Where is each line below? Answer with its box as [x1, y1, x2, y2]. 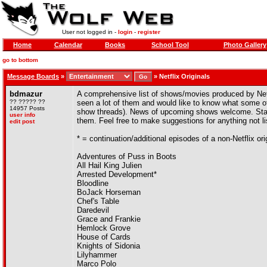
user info [10, 111, 35, 118]
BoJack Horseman [77, 188, 141, 197]
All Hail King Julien [77, 161, 142, 170]
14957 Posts [10, 105, 45, 111]
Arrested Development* [77, 170, 157, 179]
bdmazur [10, 89, 42, 98]
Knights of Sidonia [77, 241, 140, 250]
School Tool [151, 41, 189, 48]
